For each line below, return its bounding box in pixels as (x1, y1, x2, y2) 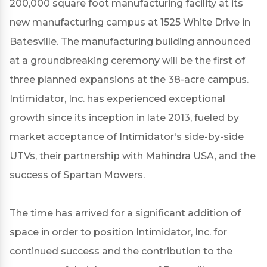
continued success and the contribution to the (10, 246, 232, 257)
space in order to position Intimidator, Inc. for (10, 226, 227, 238)
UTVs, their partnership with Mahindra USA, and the (10, 150, 256, 162)
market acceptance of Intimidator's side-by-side (10, 131, 244, 142)
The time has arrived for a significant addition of (10, 207, 241, 219)
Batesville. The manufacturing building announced (10, 36, 251, 47)
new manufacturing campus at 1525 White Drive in (10, 17, 250, 28)
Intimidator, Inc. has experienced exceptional (10, 93, 225, 104)
